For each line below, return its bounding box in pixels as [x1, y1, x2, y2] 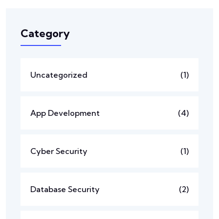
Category [21, 26, 70, 40]
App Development [30, 108, 100, 118]
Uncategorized [30, 69, 88, 80]
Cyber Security [30, 146, 88, 156]
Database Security [30, 184, 100, 194]
